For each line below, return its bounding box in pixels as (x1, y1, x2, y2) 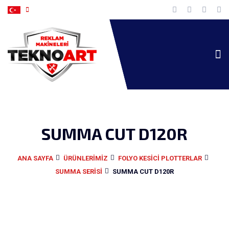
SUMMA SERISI (55, 168, 102, 175)
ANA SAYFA (17, 154, 53, 162)
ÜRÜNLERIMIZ (63, 154, 108, 162)
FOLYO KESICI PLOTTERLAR (118, 154, 202, 162)
